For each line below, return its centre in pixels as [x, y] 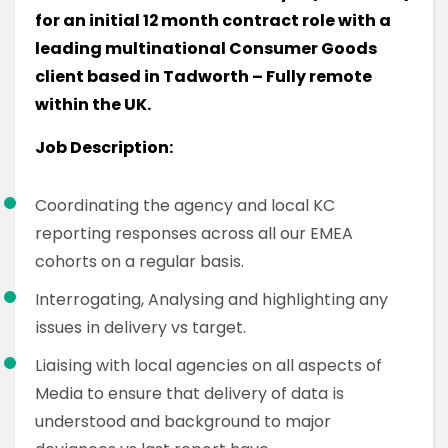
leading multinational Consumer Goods [206, 48]
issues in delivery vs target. [140, 327]
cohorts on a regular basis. [139, 261]
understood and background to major [183, 421]
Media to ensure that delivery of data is [189, 393]
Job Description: [104, 147]
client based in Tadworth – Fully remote [203, 76]
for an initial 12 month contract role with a [213, 20]
